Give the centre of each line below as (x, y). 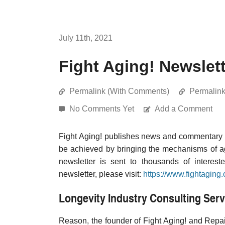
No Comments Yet (103, 109)
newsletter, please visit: (101, 174)
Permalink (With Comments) (119, 91)
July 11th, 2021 (86, 38)
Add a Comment (184, 109)
